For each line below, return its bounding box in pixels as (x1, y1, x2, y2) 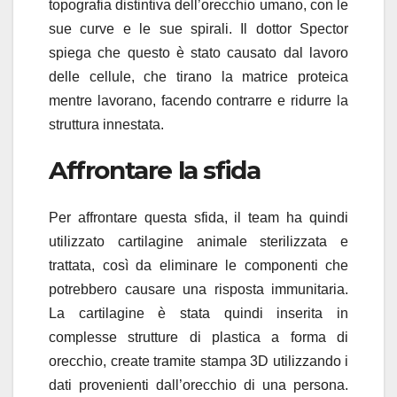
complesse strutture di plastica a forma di (49, 330, 348, 346)
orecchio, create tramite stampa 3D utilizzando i (49, 354, 348, 370)
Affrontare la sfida (49, 154, 261, 185)
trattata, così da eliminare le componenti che (49, 258, 348, 274)
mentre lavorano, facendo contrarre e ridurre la (49, 92, 348, 108)
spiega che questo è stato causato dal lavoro (49, 44, 348, 60)
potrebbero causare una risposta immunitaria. (49, 282, 348, 298)
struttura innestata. (49, 116, 164, 132)
